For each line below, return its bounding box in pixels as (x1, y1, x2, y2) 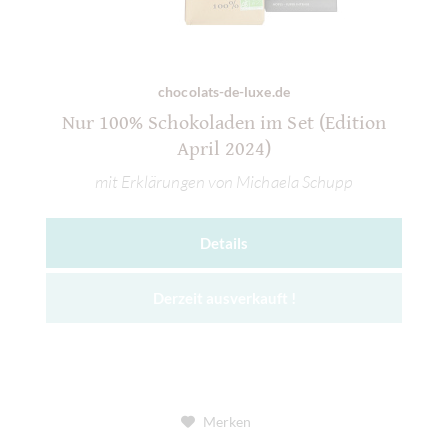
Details (199, 234, 249, 253)
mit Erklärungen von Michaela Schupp (94, 171, 354, 193)
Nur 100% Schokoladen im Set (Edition (61, 111, 387, 135)
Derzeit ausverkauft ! (152, 289, 296, 308)
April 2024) (176, 137, 272, 161)
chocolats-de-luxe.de (158, 82, 290, 100)
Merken (202, 413, 251, 431)
